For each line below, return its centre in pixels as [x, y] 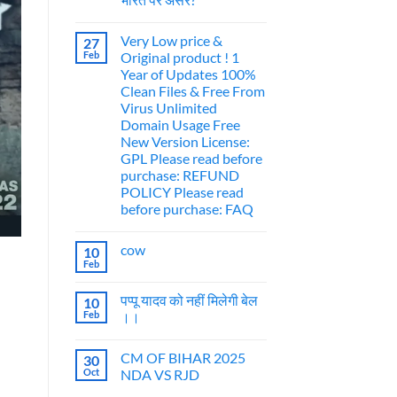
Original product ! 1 [179, 58]
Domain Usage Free [180, 125]
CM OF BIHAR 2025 [183, 358]
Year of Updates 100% [188, 74]
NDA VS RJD [160, 375]
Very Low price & [171, 41]
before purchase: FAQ [187, 209]
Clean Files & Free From [192, 91]
